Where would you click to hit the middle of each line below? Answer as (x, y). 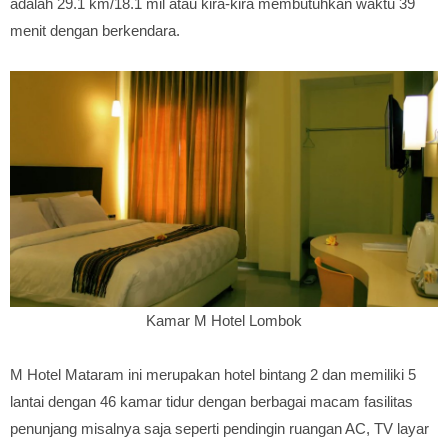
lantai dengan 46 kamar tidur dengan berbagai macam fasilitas (211, 401)
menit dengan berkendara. (95, 30)
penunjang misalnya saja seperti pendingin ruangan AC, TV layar (219, 428)
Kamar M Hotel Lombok (224, 320)
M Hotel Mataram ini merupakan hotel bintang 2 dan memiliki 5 (213, 374)
